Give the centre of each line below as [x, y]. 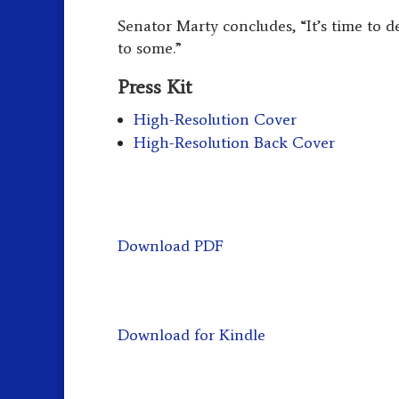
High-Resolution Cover [215, 119]
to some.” [150, 48]
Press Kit [155, 87]
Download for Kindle [191, 335]
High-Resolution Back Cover [234, 142]
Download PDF [171, 246]
